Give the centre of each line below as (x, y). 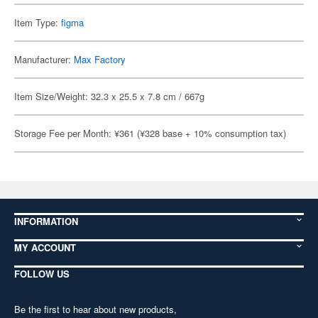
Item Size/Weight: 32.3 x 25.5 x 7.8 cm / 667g (109, 96)
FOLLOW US (42, 274)
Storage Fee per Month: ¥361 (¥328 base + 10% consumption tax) (150, 133)
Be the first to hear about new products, (95, 309)
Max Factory (100, 59)
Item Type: (38, 22)
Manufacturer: (44, 59)
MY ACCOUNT (45, 247)
